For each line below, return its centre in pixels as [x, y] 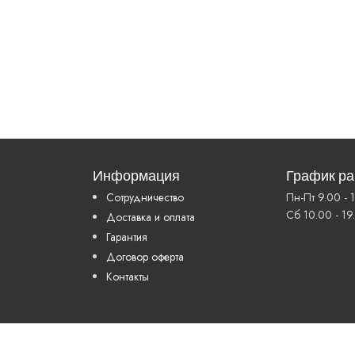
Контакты [128, 277]
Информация [136, 176]
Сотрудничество [145, 197]
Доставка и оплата [151, 217]
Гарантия [127, 237]
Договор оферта [145, 257]
